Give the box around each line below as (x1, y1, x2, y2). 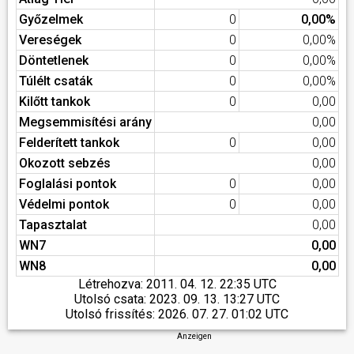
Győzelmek (19, 12, 83, 27)
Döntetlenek (19, 53, 88, 68)
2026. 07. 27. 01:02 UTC (158, 307, 288, 322)
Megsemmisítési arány (19, 115, 152, 130)
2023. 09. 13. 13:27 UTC (149, 292, 280, 307)
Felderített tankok (19, 135, 119, 150)
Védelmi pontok (19, 197, 109, 212)
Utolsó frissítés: (66, 307, 158, 322)
